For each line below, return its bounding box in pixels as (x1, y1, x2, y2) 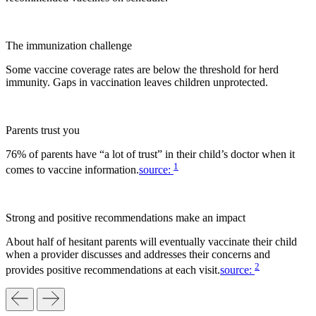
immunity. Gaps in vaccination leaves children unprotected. (6, 75, 268, 88)
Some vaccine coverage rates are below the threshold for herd (6, 63, 279, 75)
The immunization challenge (6, 39, 132, 51)
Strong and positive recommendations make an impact (6, 211, 245, 224)
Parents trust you (6, 123, 80, 136)
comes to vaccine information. (6, 163, 139, 176)
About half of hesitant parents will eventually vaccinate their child (6, 235, 297, 248)
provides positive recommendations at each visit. (6, 264, 220, 276)
